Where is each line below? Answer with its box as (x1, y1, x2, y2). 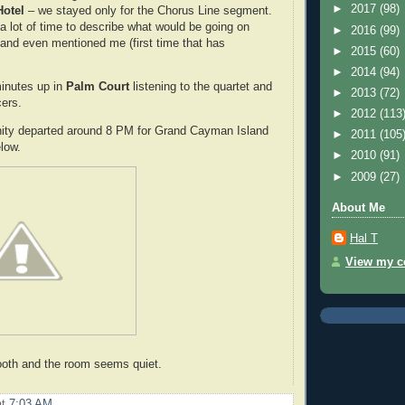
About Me (332, 202, 385, 215)
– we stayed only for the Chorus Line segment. (24, 4, 272, 17)
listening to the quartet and (129, 80, 272, 94)
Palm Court (66, 80, 129, 94)
